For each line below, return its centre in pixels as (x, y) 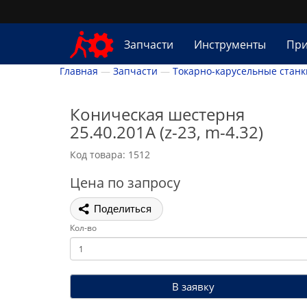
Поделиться (123, 209)
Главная (79, 71)
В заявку (193, 286)
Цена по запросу (125, 183)
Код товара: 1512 (110, 155)
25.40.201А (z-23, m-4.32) (167, 132)
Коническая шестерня (157, 114)
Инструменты (230, 45)
